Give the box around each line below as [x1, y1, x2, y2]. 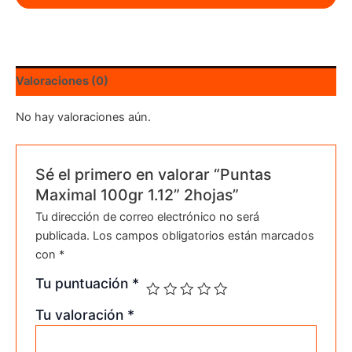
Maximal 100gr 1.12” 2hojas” [35, 185, 240, 204]
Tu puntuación [35, 274, 133, 291]
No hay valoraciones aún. [16, 109, 151, 124]
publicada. [35, 228, 90, 243]
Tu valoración [35, 306, 128, 323]
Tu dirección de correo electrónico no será [35, 209, 260, 224]
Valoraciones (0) [16, 73, 108, 88]
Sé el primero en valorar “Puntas [35, 164, 272, 184]
